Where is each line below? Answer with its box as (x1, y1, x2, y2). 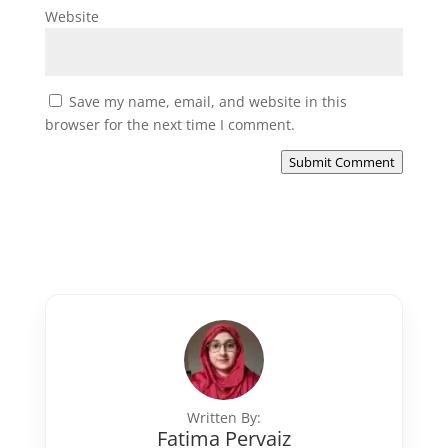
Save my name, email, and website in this (68, 91, 347, 111)
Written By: (186, 407, 261, 427)
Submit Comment (289, 152, 396, 171)
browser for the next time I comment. (44, 114, 295, 134)
